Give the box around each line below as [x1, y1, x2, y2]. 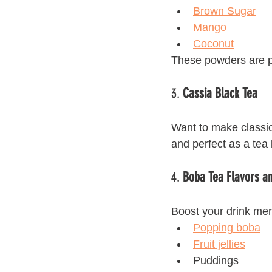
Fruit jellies [193, 238, 245, 250]
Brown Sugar [193, 5, 256, 17]
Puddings [193, 254, 239, 267]
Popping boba [193, 222, 260, 234]
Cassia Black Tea [183, 85, 257, 101]
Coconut [193, 38, 234, 50]
